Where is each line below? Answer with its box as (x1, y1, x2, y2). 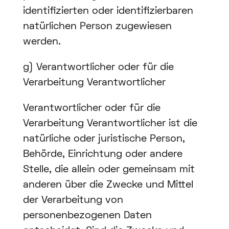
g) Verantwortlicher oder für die (22, 63, 174, 73)
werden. (22, 37, 61, 47)
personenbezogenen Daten (22, 211, 152, 221)
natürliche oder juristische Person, (22, 134, 185, 144)
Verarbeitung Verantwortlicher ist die (22, 119, 197, 129)
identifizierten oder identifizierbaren (22, 7, 193, 16)
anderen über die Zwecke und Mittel (22, 180, 193, 190)
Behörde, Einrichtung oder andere (22, 150, 182, 159)
